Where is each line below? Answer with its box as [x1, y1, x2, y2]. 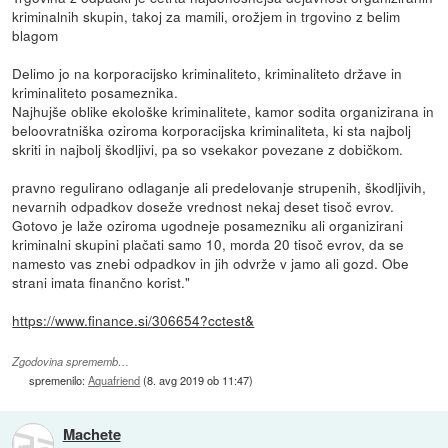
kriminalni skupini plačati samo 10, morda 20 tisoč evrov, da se [12, 233, 405, 254]
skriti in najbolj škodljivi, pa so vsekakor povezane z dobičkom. [12, 138, 404, 159]
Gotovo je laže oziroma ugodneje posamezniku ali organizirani [12, 214, 404, 235]
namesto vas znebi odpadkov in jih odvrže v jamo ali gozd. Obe [12, 252, 410, 273]
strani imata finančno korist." [12, 271, 191, 292]
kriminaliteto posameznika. [12, 81, 179, 102]
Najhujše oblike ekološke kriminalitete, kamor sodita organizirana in [12, 100, 435, 121]
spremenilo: [29, 371, 89, 388]
